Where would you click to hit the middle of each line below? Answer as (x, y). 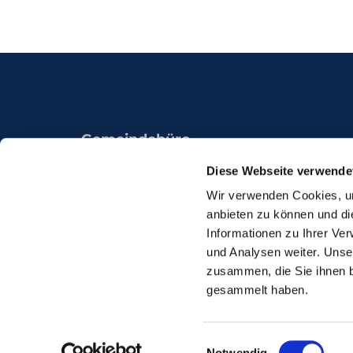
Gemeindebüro (136, 139)
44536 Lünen (128, 185)
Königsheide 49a (141, 162)
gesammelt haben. (258, 290)
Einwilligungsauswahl (261, 343)
